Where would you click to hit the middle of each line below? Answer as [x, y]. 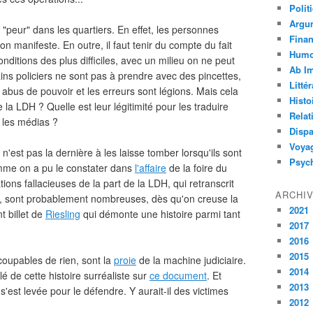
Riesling [63, 214]
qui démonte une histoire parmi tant [160, 214]
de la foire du [197, 168]
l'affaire [151, 168]
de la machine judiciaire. [191, 260]
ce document [178, 275]
